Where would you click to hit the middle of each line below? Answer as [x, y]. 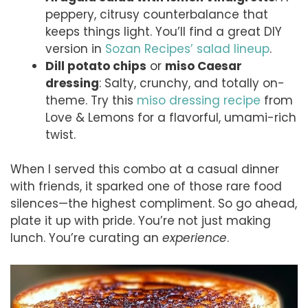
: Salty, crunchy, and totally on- [192, 83]
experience [195, 238]
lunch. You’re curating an [86, 238]
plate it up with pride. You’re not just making [141, 221]
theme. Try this [91, 100]
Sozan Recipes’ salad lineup [187, 48]
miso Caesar [203, 66]
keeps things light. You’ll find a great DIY [164, 31]
